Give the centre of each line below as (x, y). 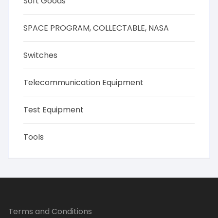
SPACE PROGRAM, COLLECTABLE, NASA (96, 28)
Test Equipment (54, 110)
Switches (41, 55)
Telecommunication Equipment (84, 82)
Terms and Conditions (50, 211)
